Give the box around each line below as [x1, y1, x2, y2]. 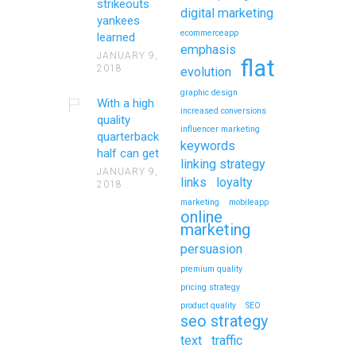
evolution [180, 64, 232, 79]
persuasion [180, 241, 243, 257]
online [180, 207, 223, 226]
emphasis [180, 41, 237, 57]
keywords [180, 137, 236, 153]
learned [96, 29, 135, 44]
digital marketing [180, 5, 274, 21]
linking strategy [180, 156, 266, 172]
